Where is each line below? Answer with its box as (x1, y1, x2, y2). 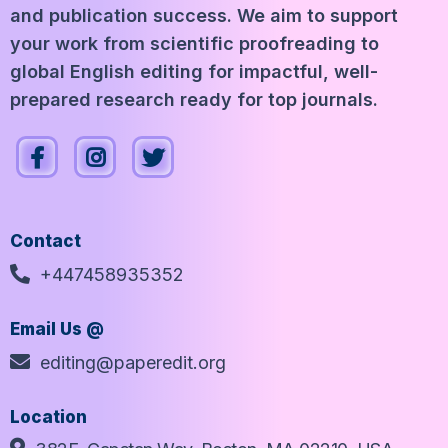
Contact (10, 231, 81, 252)
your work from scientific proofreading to (10, 33, 379, 55)
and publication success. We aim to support (10, 5, 398, 27)
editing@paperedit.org (40, 352, 226, 374)
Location (10, 407, 87, 428)
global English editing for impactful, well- (10, 61, 378, 83)
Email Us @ (10, 319, 104, 340)
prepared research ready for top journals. (10, 89, 378, 111)
